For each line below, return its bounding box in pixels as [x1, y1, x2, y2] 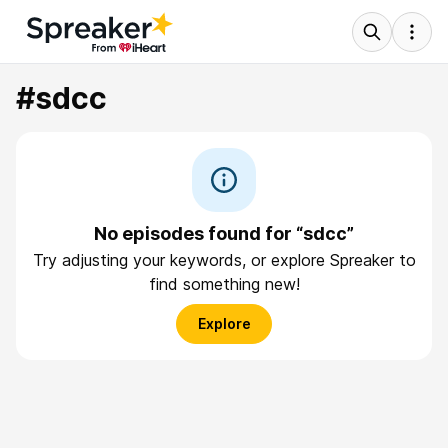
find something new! [148, 274, 300, 294]
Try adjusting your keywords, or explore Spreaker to [32, 250, 416, 270]
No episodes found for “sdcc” [94, 223, 354, 244]
